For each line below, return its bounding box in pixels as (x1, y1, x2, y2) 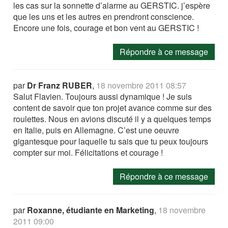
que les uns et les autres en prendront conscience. (13, 11, 194, 22)
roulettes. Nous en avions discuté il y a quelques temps (13, 113, 212, 125)
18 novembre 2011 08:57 (96, 79, 187, 91)
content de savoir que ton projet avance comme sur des (13, 102, 212, 113)
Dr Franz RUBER (27, 79, 93, 91)
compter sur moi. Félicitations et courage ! (13, 147, 163, 158)
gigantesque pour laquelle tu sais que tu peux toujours (13, 135, 209, 147)
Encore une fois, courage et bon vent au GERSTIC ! (13, 22, 199, 34)
